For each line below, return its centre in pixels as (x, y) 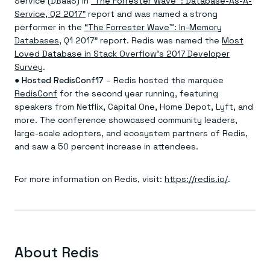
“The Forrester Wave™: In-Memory (153, 27)
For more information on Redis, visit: (89, 179)
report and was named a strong (152, 14)
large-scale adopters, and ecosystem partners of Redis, (131, 133)
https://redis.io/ (196, 179)
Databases (37, 40)
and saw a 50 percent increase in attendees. (106, 146)
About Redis (57, 252)
